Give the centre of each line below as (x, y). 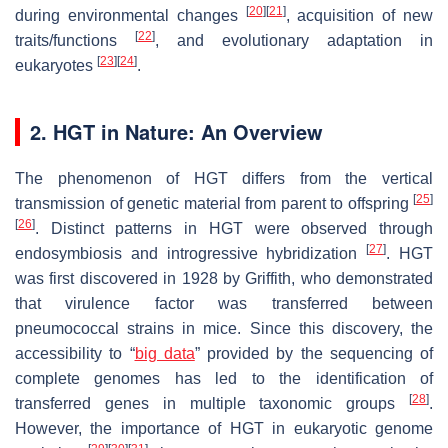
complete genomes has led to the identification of (224, 378)
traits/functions (75, 40)
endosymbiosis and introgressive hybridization (191, 253)
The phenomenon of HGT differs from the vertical (224, 178)
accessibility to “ (75, 353)
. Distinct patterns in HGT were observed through (234, 228)
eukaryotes (56, 65)
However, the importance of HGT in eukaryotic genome (224, 428)
